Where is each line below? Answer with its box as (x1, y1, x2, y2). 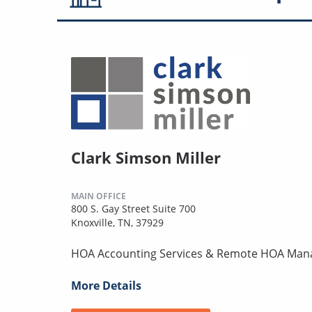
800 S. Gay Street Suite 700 (71, 201, 196, 215)
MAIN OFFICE (71, 189, 126, 202)
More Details (71, 277, 141, 293)
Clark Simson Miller (71, 146, 221, 168)
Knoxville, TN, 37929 (71, 215, 164, 229)
